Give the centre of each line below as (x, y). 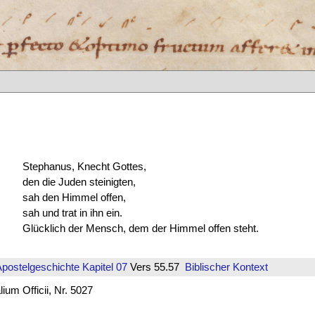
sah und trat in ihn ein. (72, 212)
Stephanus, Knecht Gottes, (84, 166)
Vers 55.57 (156, 266)
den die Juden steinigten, (79, 181)
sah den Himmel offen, (74, 197)
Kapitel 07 (103, 266)
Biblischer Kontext (226, 266)
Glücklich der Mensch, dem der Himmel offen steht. (140, 228)
